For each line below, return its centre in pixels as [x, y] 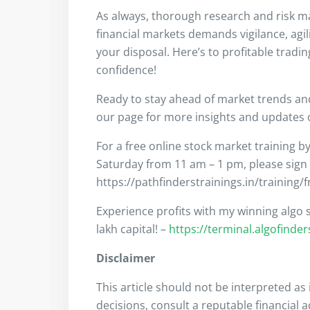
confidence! [126, 70]
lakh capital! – [133, 229]
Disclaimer [126, 258]
